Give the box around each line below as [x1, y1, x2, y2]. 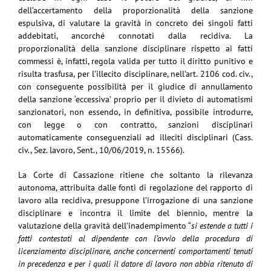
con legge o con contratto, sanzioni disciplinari [18, 119, 253, 130]
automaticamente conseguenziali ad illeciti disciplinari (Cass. [18, 131, 253, 143]
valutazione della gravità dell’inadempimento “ [18, 220, 191, 231]
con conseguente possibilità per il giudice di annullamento [18, 80, 253, 92]
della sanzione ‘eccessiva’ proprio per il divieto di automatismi [18, 93, 253, 105]
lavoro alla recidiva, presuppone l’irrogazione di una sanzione [18, 194, 253, 206]
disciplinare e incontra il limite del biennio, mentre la [18, 207, 253, 218]
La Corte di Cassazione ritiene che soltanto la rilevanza [18, 169, 253, 180]
